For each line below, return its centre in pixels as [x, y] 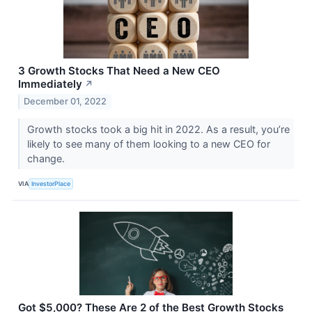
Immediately [50, 84]
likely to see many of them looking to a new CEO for [148, 144]
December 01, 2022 [65, 102]
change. [47, 159]
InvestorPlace [51, 183]
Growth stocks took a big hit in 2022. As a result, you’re [158, 130]
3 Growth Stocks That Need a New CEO [119, 70]
